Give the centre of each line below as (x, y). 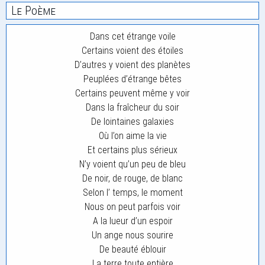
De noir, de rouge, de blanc (132, 178)
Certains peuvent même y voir (132, 93)
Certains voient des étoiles (132, 51)
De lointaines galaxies (132, 122)
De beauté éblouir (132, 249)
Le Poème (33, 11)
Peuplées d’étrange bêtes (132, 79)
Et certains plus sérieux (132, 150)
